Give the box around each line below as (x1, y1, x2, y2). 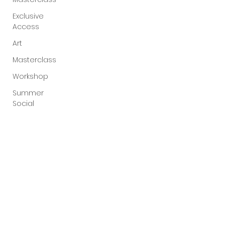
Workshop (13, 71, 48, 81)
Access (13, 22, 39, 32)
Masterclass (13, 55, 56, 65)
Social (13, 98, 34, 108)
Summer (13, 88, 44, 98)
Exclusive (13, 11, 44, 21)
